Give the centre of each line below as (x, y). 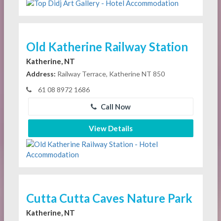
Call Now (115, 106)
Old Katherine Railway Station (107, 46)
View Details (110, 128)
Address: (41, 74)
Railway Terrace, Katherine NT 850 (110, 74)
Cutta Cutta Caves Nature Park (109, 198)
